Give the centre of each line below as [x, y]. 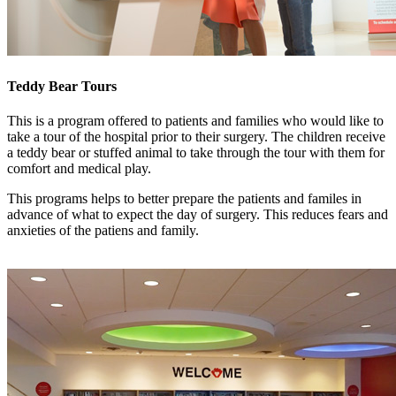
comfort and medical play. [79, 168]
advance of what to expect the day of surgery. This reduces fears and [198, 214]
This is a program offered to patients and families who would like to [195, 120]
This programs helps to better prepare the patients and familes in [184, 198]
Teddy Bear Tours [62, 86]
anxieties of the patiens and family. [103, 230]
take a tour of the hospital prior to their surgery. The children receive [196, 136]
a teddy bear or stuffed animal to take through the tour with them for [196, 152]
